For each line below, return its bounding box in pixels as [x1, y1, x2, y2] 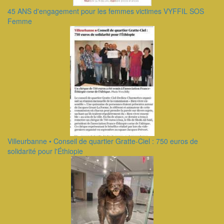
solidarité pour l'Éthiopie [7, 146, 83, 156]
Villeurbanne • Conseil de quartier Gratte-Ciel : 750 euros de [7, 136, 198, 146]
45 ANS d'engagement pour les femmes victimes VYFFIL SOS [7, 6, 204, 16]
